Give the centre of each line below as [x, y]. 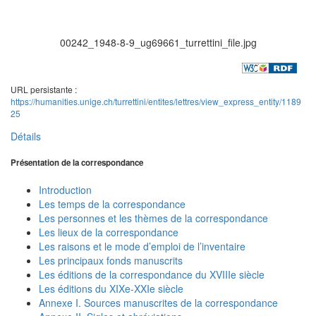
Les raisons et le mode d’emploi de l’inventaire [142, 246]
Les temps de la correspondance [112, 203]
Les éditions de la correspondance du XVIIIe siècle [152, 274]
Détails [26, 136]
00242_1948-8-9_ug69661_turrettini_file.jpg [158, 42]
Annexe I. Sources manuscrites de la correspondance [158, 302]
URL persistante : [44, 89]
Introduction [65, 189]
